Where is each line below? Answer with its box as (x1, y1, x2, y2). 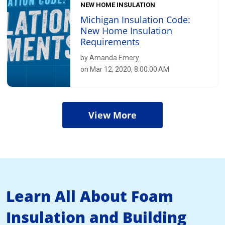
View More (88, 108, 137, 121)
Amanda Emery (89, 54, 140, 62)
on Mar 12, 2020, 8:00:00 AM (80, 65, 170, 74)
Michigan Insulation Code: (80, 14, 191, 26)
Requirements (80, 36, 140, 48)
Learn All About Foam (6, 185, 174, 206)
